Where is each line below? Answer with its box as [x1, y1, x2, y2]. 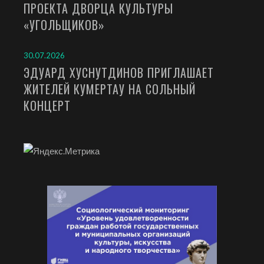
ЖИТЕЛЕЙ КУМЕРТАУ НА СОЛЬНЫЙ [24, 80, 196, 98]
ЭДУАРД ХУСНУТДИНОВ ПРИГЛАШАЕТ [24, 64, 214, 82]
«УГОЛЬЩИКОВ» [24, 16, 105, 34]
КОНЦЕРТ [24, 97, 71, 115]
